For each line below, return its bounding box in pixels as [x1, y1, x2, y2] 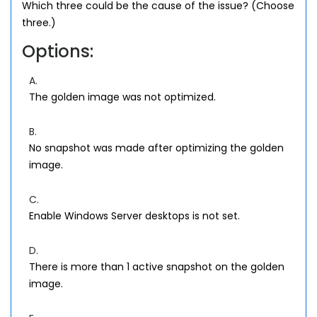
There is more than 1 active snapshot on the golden [29, 260, 284, 274]
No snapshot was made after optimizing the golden [29, 141, 284, 155]
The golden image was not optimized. [29, 90, 216, 104]
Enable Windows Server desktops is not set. [29, 209, 240, 223]
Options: [22, 40, 93, 63]
